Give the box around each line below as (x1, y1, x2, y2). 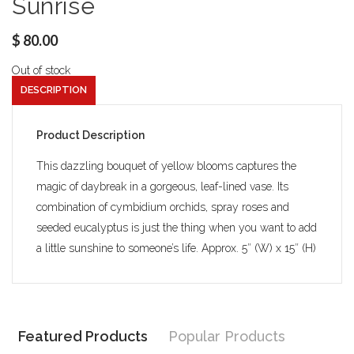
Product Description (36, 128, 145, 141)
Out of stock (12, 63, 70, 77)
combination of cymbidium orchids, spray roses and (36, 200, 289, 213)
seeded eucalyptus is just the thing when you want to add (36, 220, 317, 234)
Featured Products (18, 327, 148, 345)
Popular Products (168, 327, 285, 345)
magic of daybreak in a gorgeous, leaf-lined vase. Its (36, 179, 288, 193)
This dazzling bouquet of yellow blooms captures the (36, 159, 296, 172)
